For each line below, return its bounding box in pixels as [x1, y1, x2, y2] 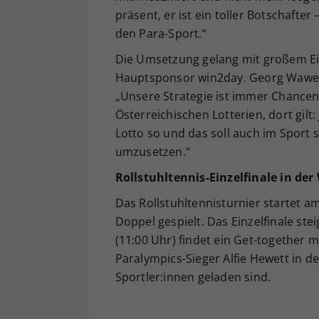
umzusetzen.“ [115, 143, 190, 159]
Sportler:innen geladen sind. [115, 268, 271, 285]
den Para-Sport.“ [115, 25, 206, 41]
